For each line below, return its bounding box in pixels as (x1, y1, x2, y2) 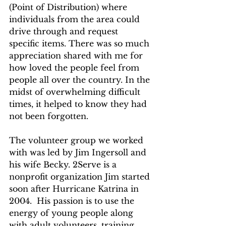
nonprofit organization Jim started (9, 172, 152, 182)
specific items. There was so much (9, 38, 152, 49)
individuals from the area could (9, 14, 142, 25)
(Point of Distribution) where (9, 2, 130, 13)
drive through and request (9, 26, 121, 37)
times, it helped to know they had (9, 99, 149, 109)
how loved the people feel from (9, 63, 142, 73)
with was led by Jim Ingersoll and (9, 147, 149, 158)
